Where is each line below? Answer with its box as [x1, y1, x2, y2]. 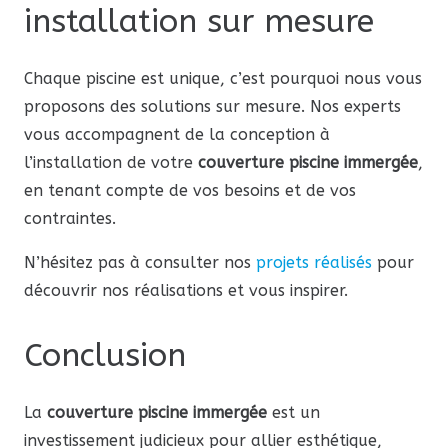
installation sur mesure [24, 3, 374, 41]
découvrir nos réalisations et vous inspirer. [24, 281, 348, 301]
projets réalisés [256, 253, 377, 273]
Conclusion [24, 337, 186, 375]
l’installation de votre [24, 153, 198, 173]
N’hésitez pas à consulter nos [24, 253, 256, 273]
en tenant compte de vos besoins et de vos [24, 181, 356, 201]
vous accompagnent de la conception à [24, 125, 330, 145]
